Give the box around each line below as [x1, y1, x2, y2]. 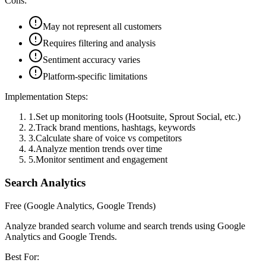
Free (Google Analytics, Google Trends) [5, 200, 156, 211]
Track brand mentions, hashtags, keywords [36, 122, 195, 133]
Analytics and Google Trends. [5, 231, 117, 242]
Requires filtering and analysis [43, 38, 156, 49]
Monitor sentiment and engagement [36, 154, 167, 165]
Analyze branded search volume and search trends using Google [5, 220, 245, 231]
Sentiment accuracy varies [43, 55, 140, 65]
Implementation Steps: [5, 91, 88, 102]
